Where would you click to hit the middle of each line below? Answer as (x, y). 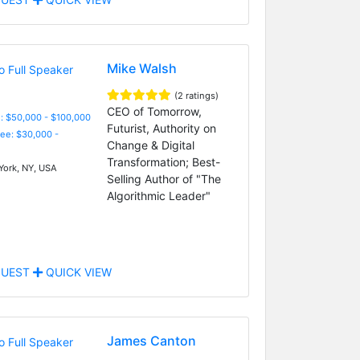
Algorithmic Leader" (158, 195)
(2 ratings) (196, 95)
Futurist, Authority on (161, 128)
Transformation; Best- (163, 162)
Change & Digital (150, 145)
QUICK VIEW (77, 272)
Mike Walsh (141, 68)
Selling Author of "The (164, 178)
